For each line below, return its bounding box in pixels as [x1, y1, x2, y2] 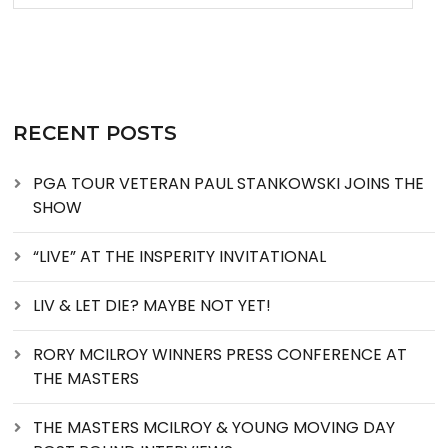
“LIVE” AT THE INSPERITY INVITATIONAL [33, 245, 327, 268]
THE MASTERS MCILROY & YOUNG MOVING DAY [33, 416, 396, 439]
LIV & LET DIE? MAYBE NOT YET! [33, 294, 272, 317]
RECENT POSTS [13, 121, 178, 145]
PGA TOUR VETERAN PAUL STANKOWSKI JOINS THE [33, 172, 425, 195]
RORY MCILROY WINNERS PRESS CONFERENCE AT [33, 343, 408, 366]
